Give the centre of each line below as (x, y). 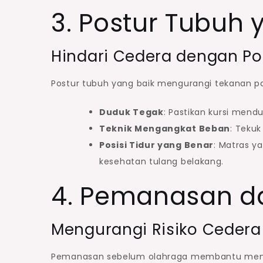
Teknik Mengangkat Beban (165, 128)
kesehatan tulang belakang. (162, 161)
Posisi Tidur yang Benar (157, 145)
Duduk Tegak (131, 112)
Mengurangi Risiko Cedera (156, 229)
